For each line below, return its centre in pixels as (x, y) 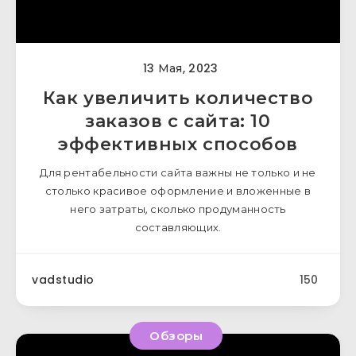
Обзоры (176, 336)
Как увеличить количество (178, 98)
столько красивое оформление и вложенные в (178, 191)
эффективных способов (178, 144)
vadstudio (63, 280)
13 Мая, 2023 (179, 68)
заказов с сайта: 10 (178, 121)
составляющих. (178, 228)
